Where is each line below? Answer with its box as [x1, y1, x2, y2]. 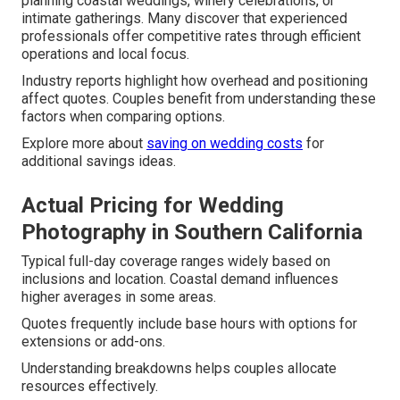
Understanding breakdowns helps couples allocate [21, 360, 337, 378]
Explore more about [21, 135, 146, 153]
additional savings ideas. [21, 153, 176, 171]
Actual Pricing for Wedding [21, 193, 284, 219]
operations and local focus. [21, 46, 189, 63]
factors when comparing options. [21, 108, 225, 126]
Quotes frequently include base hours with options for [21, 315, 357, 333]
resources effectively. [21, 378, 158, 396]
